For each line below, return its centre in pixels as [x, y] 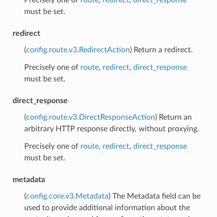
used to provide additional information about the [107, 208]
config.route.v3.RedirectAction [78, 50]
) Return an [173, 117]
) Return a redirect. [161, 50]
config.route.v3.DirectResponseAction [90, 117]
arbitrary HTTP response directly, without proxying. [111, 129]
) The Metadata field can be [154, 196]
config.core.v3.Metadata [67, 196]
